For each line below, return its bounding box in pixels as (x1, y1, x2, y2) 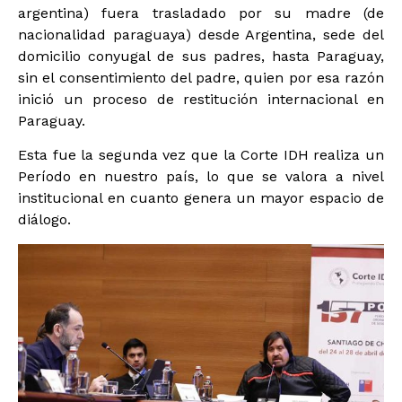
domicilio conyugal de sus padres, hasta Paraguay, (18, 47, 384, 65)
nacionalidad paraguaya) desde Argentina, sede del (18, 25, 384, 43)
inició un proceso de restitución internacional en (18, 90, 384, 108)
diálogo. (18, 211, 71, 229)
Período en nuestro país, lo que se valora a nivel (18, 168, 384, 186)
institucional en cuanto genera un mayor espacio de (18, 189, 384, 207)
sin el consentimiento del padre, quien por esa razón (18, 68, 384, 86)
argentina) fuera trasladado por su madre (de (18, 4, 384, 22)
